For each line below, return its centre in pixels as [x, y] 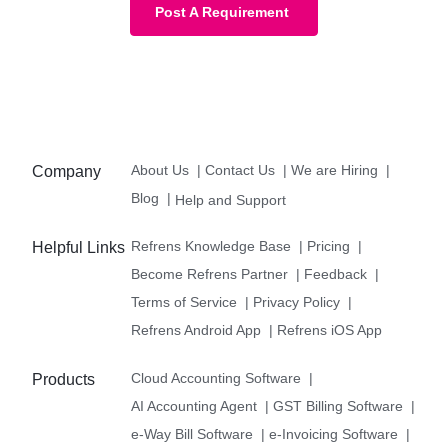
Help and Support [231, 199]
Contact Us [240, 169]
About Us [160, 169]
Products [63, 379]
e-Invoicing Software [334, 433]
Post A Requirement [222, 11]
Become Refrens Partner [210, 273]
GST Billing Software [338, 405]
